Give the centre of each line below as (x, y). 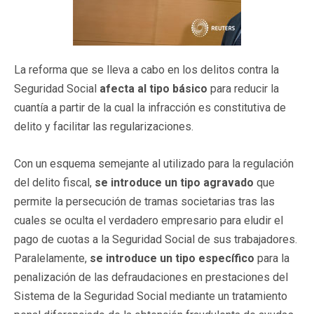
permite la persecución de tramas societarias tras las (144, 201)
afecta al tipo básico (153, 88)
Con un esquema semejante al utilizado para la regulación (154, 163)
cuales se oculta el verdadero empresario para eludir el (149, 220)
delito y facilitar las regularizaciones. (104, 126)
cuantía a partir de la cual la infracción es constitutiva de (150, 107)
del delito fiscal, (54, 182)
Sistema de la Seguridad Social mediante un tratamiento (151, 296)
